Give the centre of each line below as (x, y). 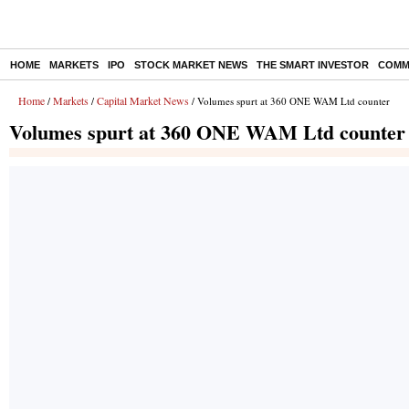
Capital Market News (143, 100)
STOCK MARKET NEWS (191, 65)
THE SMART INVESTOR (313, 65)
